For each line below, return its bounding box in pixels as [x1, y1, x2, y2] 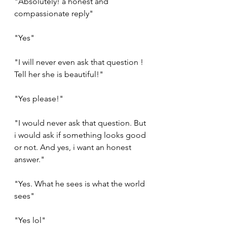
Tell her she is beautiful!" [14, 69, 103, 80]
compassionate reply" [14, 9, 93, 19]
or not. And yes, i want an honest [14, 142, 133, 153]
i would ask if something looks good [14, 130, 148, 140]
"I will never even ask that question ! [14, 57, 145, 67]
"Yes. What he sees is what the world [14, 179, 147, 189]
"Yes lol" [14, 215, 48, 225]
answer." [14, 155, 45, 165]
